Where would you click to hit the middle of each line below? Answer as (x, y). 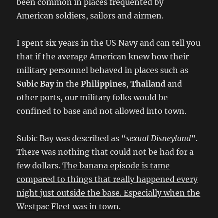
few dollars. (40, 165)
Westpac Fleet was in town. (69, 206)
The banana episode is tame (116, 165)
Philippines (104, 83)
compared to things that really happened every (107, 179)
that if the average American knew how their (103, 56)
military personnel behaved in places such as (103, 70)
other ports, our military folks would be (92, 97)
